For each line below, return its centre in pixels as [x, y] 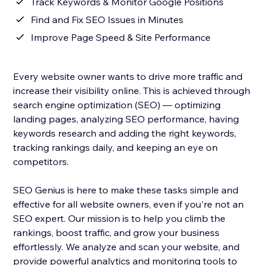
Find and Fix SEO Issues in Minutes [107, 20]
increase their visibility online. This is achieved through [132, 91]
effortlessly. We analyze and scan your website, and [127, 247]
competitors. [42, 162]
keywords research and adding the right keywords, [125, 133]
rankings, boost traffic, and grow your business [117, 233]
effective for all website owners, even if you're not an [129, 204]
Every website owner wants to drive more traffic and [128, 77]
